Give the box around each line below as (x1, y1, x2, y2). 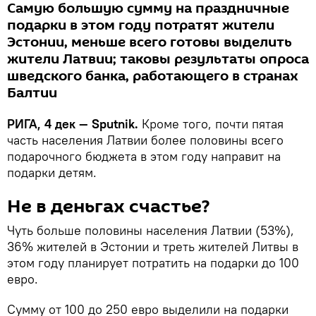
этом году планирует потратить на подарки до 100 (7, 255, 299, 271)
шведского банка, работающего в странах (7, 66, 298, 86)
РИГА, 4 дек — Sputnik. (7, 116, 138, 132)
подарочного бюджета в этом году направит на (7, 148, 281, 164)
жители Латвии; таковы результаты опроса (7, 49, 309, 69)
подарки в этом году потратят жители (7, 16, 274, 35)
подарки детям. (7, 164, 97, 181)
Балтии (7, 83, 57, 103)
